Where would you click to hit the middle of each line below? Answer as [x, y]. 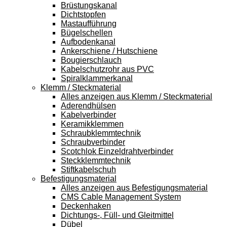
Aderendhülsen [88, 106]
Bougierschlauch [91, 60]
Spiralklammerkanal [97, 78]
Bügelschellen [87, 33]
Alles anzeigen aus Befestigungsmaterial [134, 188]
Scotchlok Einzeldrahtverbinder [117, 151]
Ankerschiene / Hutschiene [109, 51]
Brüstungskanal [89, 5]
